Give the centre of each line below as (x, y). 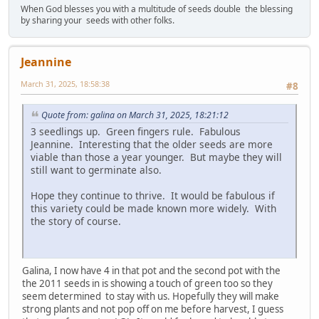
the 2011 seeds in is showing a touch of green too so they (147, 283)
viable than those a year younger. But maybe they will (156, 157)
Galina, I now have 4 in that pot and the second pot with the (151, 270)
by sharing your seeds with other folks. (98, 20)
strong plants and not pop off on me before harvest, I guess (153, 309)
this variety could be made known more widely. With (153, 208)
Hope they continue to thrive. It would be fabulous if (153, 195)
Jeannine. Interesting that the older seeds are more (152, 144)
